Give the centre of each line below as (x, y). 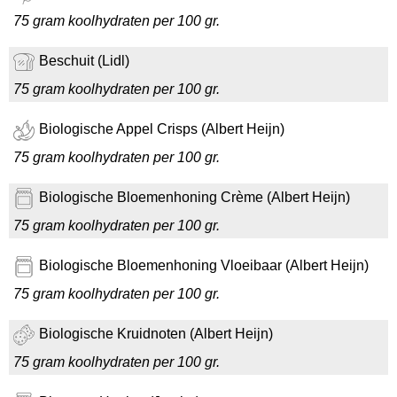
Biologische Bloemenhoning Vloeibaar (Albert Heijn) (204, 266)
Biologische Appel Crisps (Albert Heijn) (162, 129)
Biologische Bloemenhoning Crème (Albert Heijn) (195, 198)
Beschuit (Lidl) (84, 61)
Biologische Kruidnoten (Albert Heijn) (156, 334)
